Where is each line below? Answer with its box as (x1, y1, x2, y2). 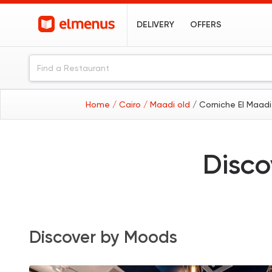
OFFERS (190, 19, 222, 30)
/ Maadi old (143, 100, 192, 109)
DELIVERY (137, 19, 175, 30)
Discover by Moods (29, 227, 177, 247)
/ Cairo (112, 100, 143, 109)
